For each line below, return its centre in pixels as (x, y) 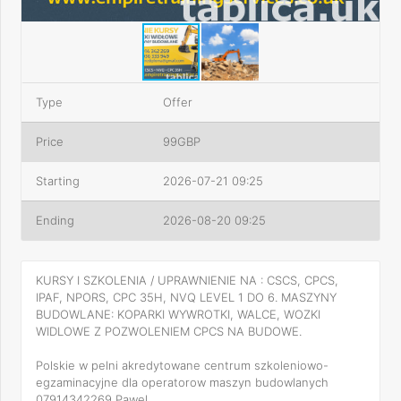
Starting (58, 181)
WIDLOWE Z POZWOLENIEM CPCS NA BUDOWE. (169, 331)
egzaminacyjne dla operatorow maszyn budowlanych (182, 382)
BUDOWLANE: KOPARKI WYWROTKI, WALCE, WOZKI (178, 314)
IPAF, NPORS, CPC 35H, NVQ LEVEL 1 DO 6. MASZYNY (186, 297)
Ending (55, 220)
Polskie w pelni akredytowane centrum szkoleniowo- (182, 365)
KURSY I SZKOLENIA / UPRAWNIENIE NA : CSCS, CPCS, (187, 280)
